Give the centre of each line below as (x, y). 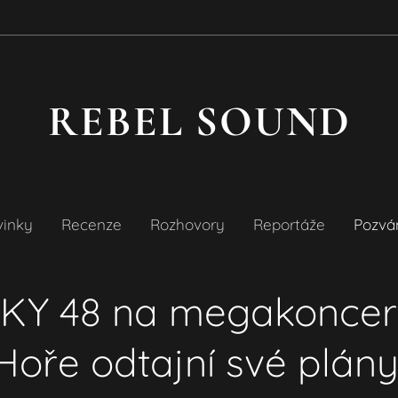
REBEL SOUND (199, 122)
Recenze (92, 224)
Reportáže (289, 224)
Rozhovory (187, 224)
